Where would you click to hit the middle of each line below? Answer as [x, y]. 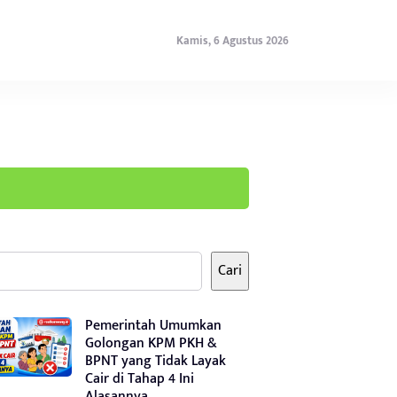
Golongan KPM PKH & [151, 343]
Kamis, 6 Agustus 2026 [233, 40]
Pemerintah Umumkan [153, 325]
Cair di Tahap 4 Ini [140, 378]
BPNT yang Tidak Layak [156, 361]
